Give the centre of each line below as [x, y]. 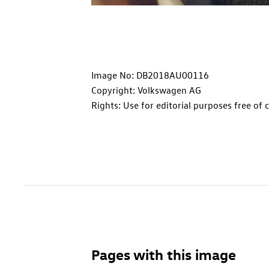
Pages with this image [164, 254]
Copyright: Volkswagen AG [146, 90]
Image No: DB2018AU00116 [150, 75]
